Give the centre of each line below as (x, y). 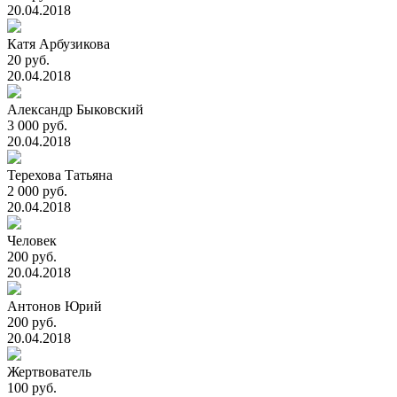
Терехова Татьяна (60, 175)
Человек (32, 241)
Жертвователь (49, 372)
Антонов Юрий (54, 306)
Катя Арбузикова (58, 44)
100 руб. (32, 388)
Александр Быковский (75, 109)
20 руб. (28, 60)
